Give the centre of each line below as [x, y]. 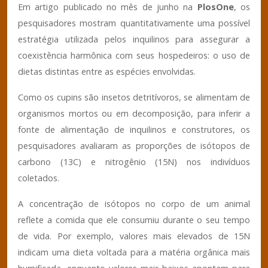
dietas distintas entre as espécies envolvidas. [107, 71]
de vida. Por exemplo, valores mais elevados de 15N [134, 236]
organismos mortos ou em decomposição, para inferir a [134, 113]
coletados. [39, 178]
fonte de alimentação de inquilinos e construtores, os [134, 129]
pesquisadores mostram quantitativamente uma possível [134, 23]
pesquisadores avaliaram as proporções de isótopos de [134, 145]
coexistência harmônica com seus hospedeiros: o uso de [134, 55]
